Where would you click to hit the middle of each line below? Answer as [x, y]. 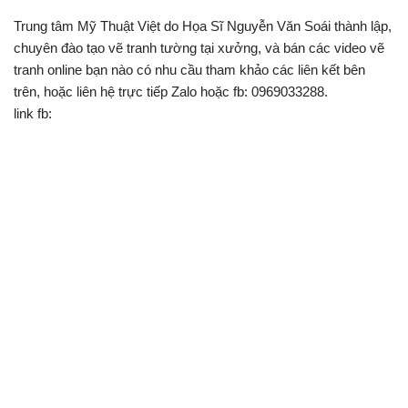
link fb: [33, 113]
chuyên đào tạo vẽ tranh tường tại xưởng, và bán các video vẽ [199, 48]
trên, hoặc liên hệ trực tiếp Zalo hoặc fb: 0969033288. [171, 92]
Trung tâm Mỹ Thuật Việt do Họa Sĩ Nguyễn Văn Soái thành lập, [203, 26]
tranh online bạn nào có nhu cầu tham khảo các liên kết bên [189, 70]
